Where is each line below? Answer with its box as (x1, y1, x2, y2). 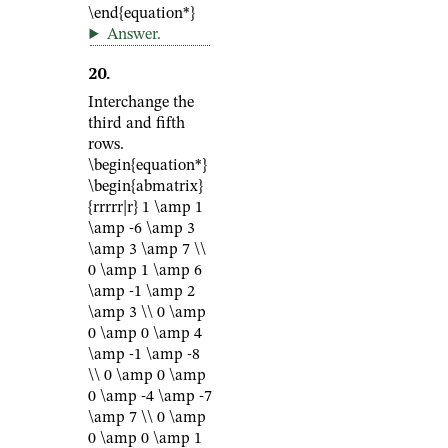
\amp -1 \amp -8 (88, 347, 200, 363)
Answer (106, 27, 157, 43)
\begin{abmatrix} (88, 179, 203, 195)
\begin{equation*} (88, 158, 207, 174)
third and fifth (88, 116, 185, 132)
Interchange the (88, 95, 194, 111)
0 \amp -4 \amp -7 (88, 389, 212, 405)
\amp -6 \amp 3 (88, 221, 195, 237)
